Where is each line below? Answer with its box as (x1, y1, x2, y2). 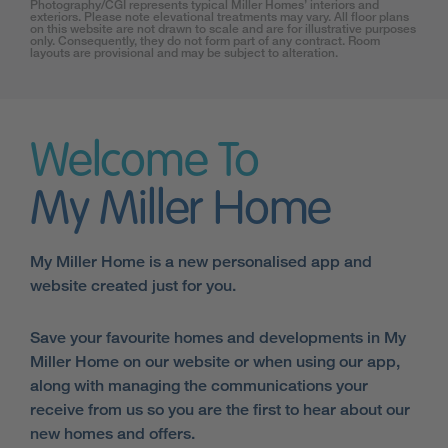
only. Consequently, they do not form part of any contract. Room (30, 33, 380, 49)
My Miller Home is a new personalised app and (30, 252, 372, 272)
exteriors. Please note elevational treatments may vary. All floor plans (30, 9, 409, 25)
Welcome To (30, 139, 259, 188)
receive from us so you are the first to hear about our (30, 400, 410, 420)
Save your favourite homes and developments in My (30, 328, 406, 348)
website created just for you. (30, 276, 236, 296)
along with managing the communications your (30, 376, 368, 396)
